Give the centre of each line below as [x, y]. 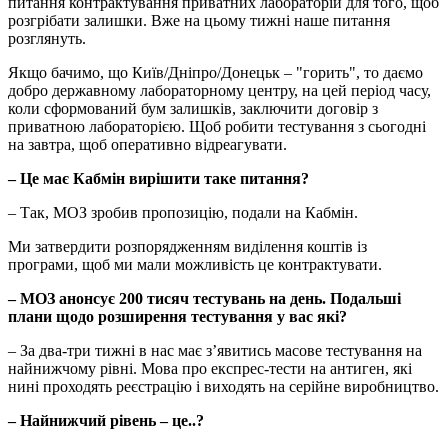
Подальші [365, 298]
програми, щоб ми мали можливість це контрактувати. [195, 264]
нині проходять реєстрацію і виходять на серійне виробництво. [223, 386]
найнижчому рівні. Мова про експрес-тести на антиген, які [210, 368]
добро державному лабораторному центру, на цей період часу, [219, 90]
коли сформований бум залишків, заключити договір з [193, 108]
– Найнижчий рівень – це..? [106, 420]
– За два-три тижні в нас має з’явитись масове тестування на [215, 350]
